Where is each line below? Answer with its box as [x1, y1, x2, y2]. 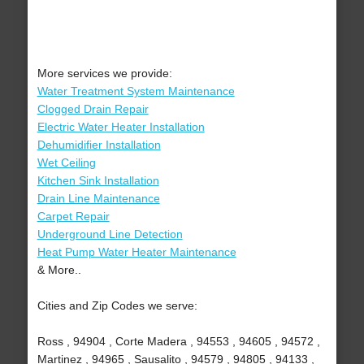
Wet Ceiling [37, 156, 96, 170]
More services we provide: [37, 67, 172, 80]
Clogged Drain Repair [37, 102, 149, 116]
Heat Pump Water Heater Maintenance [37, 245, 236, 259]
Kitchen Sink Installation [37, 174, 159, 188]
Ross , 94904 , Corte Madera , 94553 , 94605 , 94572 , [37, 335, 320, 349]
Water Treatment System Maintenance [37, 84, 235, 98]
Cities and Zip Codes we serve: [37, 299, 197, 313]
